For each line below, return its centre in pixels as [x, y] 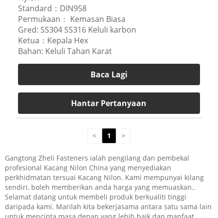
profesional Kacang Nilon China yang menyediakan [88, 167]
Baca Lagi [109, 74]
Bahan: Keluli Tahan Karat [65, 51]
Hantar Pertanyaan [109, 103]
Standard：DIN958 [52, 8]
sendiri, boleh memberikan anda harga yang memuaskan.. [100, 187]
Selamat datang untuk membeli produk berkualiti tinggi [96, 197]
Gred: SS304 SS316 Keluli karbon [77, 29]
